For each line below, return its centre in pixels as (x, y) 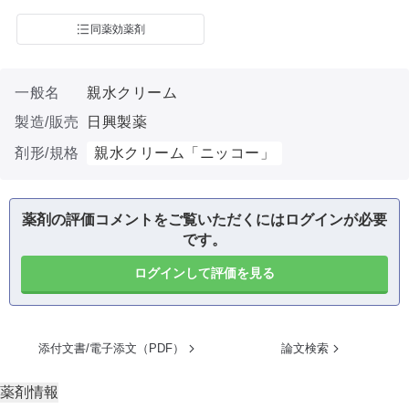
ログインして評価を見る (204, 273)
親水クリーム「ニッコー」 (184, 153)
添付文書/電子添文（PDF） (111, 348)
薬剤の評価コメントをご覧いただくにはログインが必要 (204, 220)
